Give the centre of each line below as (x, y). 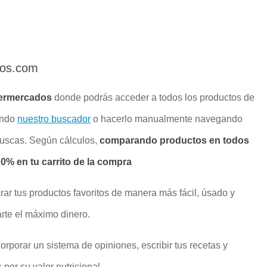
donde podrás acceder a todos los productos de (153, 98)
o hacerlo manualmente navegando (167, 119)
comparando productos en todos (175, 141)
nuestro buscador (54, 119)
